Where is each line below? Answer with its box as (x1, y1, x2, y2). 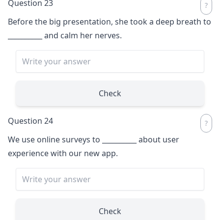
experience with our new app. (8, 147, 118, 159)
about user (137, 134, 179, 145)
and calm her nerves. (42, 29, 122, 41)
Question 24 (8, 115, 53, 126)
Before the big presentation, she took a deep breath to (8, 16, 211, 27)
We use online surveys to (8, 134, 102, 145)
